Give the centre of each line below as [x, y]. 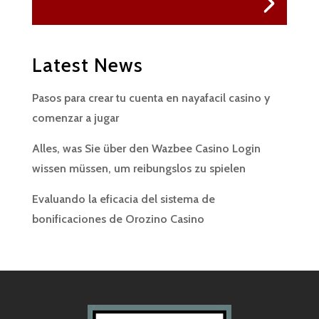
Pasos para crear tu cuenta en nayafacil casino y [151, 98]
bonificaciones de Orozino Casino [118, 219]
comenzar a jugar [75, 117]
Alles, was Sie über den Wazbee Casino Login [146, 148]
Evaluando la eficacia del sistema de [123, 199]
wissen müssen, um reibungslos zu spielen [138, 168]
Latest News [87, 65]
